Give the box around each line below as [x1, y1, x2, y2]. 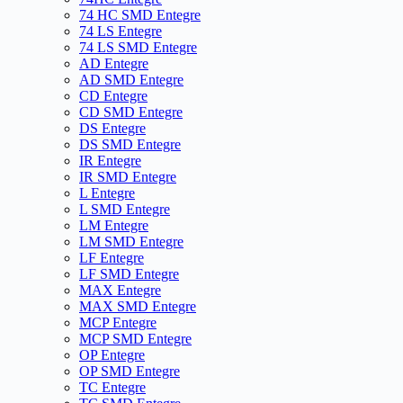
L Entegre [79, 185, 135, 201]
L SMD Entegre [79, 201, 170, 218]
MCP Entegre [79, 315, 157, 331]
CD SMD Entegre [79, 104, 183, 121]
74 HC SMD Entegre [79, 7, 201, 23]
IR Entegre [79, 153, 141, 169]
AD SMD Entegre [79, 72, 184, 88]
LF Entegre [79, 250, 144, 266]
